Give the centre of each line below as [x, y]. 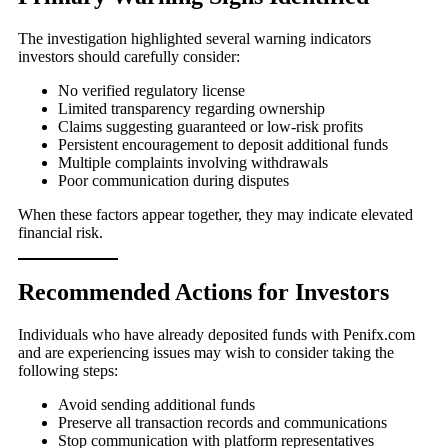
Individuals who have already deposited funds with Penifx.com [216, 335]
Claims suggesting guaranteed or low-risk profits [210, 126]
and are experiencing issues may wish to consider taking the [206, 353]
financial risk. [60, 232]
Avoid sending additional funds [156, 405]
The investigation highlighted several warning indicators [194, 38]
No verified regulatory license [151, 90]
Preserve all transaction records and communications [222, 423]
